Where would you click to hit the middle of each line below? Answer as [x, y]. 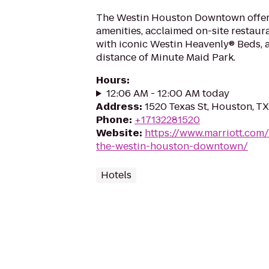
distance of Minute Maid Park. [166, 57]
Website [118, 133]
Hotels [116, 175]
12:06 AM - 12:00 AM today [168, 93]
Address [118, 107]
